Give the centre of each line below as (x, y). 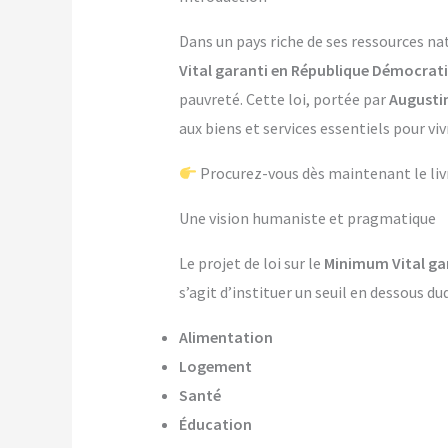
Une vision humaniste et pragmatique (307, 218)
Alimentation (225, 337)
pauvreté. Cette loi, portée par (283, 99)
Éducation (215, 424)
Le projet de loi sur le (251, 263)
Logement (215, 366)
